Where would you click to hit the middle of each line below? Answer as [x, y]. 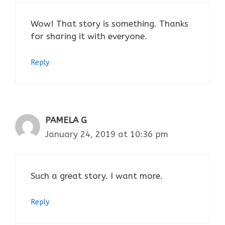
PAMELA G [66, 120]
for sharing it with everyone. [89, 36]
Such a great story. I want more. [97, 176]
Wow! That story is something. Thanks [109, 24]
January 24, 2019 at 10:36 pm [107, 134]
